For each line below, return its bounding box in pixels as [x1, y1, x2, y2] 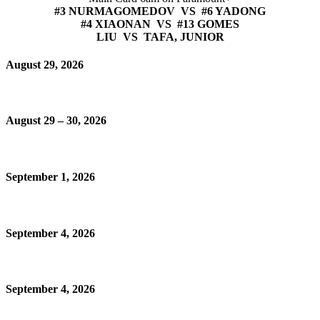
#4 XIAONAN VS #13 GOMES [81, 17, 239, 30]
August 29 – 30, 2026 [6, 114, 106, 127]
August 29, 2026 [6, 58, 84, 71]
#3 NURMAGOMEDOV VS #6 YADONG [54, 4, 266, 17]
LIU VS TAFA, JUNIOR [96, 30, 224, 43]
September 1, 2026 [6, 171, 95, 184]
